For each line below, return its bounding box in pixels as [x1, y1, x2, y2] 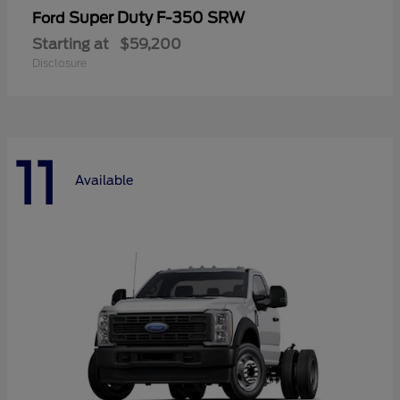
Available [75, 173, 133, 188]
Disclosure [32, 55, 87, 70]
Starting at [32, 35, 109, 53]
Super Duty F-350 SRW [69, 8, 245, 27]
